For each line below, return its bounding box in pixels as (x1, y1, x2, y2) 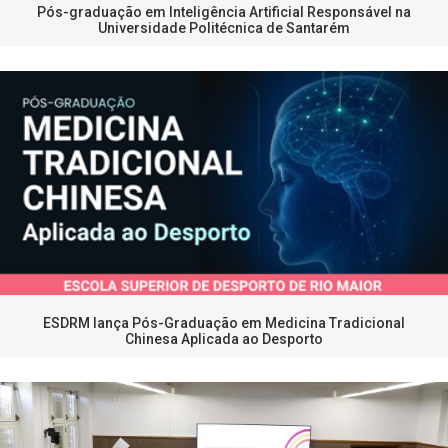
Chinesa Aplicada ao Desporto (125, 331, 323, 348)
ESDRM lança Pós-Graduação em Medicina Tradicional (43, 315, 405, 332)
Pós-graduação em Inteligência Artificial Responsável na (37, 4, 411, 21)
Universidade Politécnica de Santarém (98, 20, 350, 37)
